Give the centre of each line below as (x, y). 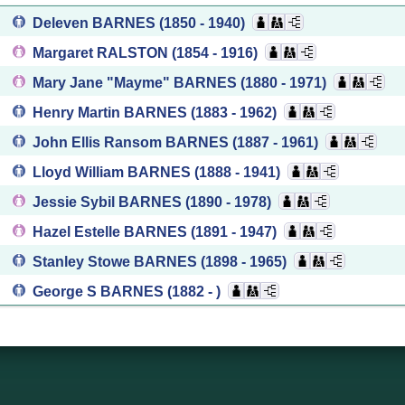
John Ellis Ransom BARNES (132, 142)
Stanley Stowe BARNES (117, 262)
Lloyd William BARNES (113, 172)
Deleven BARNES (96, 23)
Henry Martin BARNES (112, 113)
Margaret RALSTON (102, 53)
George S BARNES (100, 292)
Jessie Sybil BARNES (109, 202)
